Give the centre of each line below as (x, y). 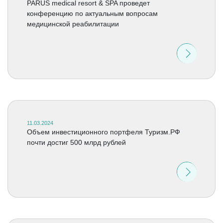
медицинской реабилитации (73, 24)
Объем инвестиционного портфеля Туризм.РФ (103, 132)
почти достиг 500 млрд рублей (76, 142)
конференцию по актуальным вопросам (92, 13)
